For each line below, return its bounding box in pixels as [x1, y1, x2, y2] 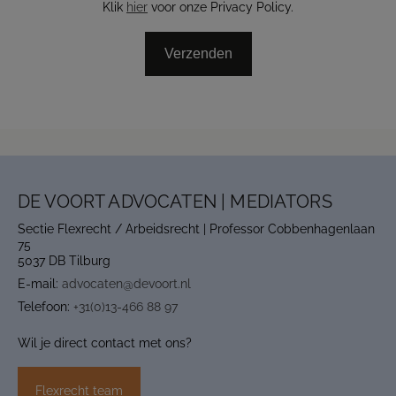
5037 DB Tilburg [18, 254, 110, 268]
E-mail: [18, 277, 62, 291]
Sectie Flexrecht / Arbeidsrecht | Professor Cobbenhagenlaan [18, 222, 375, 236]
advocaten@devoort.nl [62, 277, 191, 291]
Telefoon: [18, 300, 73, 314]
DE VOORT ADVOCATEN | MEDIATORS [18, 191, 332, 212]
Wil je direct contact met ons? [18, 336, 192, 350]
